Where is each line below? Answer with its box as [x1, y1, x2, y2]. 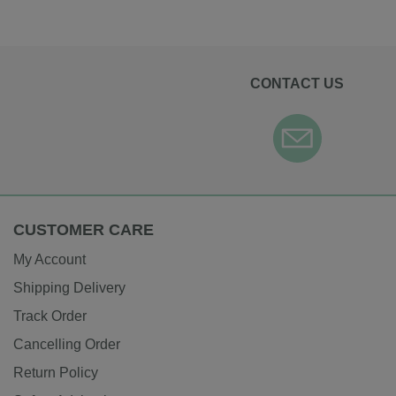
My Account [13, 252, 86, 268]
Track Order [13, 308, 87, 324]
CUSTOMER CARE [13, 221, 154, 240]
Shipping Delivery [13, 280, 126, 296]
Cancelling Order [13, 337, 120, 353]
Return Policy [13, 365, 98, 381]
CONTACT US [250, 76, 344, 92]
